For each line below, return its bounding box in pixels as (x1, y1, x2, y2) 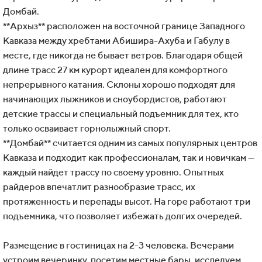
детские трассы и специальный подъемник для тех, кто (3, 108, 239, 120)
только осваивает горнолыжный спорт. (3, 123, 171, 135)
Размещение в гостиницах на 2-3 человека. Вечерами (3, 240, 234, 251)
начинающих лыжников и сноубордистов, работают (3, 94, 227, 105)
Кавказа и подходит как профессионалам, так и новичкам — (3, 152, 254, 164)
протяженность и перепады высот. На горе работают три (3, 196, 250, 208)
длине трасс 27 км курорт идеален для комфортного (3, 64, 227, 76)
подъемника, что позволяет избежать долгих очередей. (3, 211, 242, 222)
